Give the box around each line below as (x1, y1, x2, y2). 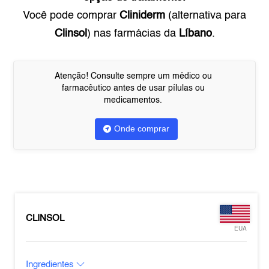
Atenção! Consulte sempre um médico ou (54, 72, 212, 80)
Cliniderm (119, 10, 165, 21)
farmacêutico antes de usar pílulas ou (61, 84, 205, 92)
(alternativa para (165, 10, 246, 21)
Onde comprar (113, 124, 169, 133)
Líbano (178, 28, 212, 39)
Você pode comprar (23, 10, 119, 21)
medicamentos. (104, 96, 162, 104)
